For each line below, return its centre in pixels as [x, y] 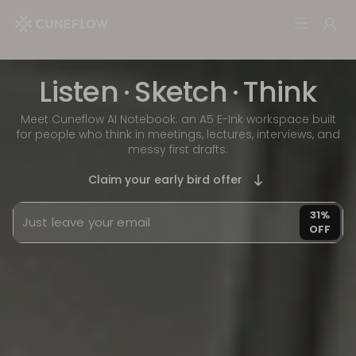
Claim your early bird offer [165, 179]
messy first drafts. [178, 149]
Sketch [181, 92]
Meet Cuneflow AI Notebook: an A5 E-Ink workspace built [178, 119]
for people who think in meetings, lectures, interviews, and [178, 134]
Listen [79, 92]
